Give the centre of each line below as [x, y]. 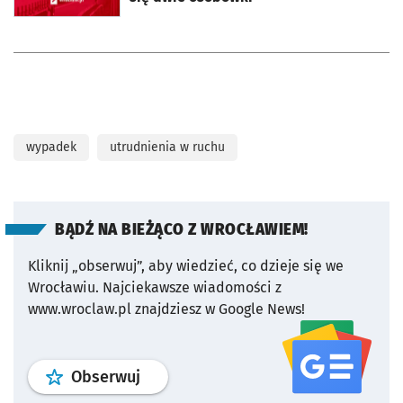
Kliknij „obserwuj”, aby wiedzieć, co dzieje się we [186, 266]
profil [159, 376]
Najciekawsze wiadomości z [192, 287]
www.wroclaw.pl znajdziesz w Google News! [166, 309]
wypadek [51, 147]
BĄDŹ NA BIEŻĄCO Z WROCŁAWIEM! [182, 230]
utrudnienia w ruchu [167, 147]
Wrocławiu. [63, 287]
